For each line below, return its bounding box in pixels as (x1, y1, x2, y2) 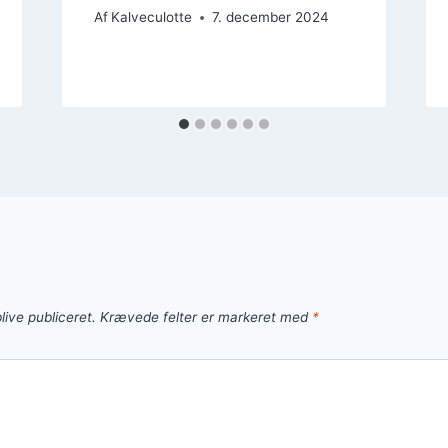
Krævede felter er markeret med (100, 309, 312, 326)
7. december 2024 (211, 9, 329, 26)
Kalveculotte (110, 9, 192, 26)
